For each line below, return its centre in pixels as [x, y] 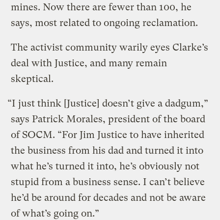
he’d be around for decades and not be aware [109, 197]
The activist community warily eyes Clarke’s [110, 47]
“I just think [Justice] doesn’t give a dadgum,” [108, 103]
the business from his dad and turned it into [107, 150]
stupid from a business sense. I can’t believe [108, 182]
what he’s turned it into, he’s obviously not [105, 166]
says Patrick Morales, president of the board [108, 119]
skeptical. [32, 79]
